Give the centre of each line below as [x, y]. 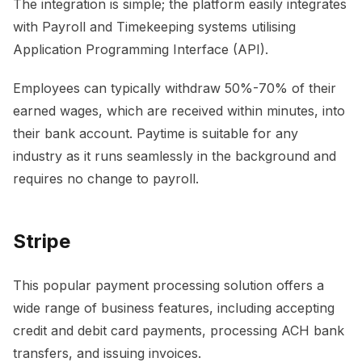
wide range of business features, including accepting [174, 307]
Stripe [42, 241]
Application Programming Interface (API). [143, 49]
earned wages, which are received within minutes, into [179, 110]
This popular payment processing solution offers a [168, 285]
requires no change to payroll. [108, 178]
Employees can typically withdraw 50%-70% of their [175, 88]
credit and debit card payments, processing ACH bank [179, 330]
